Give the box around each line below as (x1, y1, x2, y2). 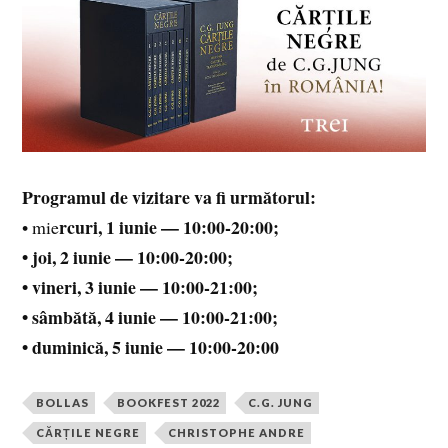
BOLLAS (36, 395, 90, 409)
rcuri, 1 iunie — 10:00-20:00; (59, 213, 280, 240)
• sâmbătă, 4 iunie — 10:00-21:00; (22, 303, 279, 330)
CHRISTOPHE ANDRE (168, 425, 306, 439)
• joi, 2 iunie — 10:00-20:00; (22, 243, 234, 270)
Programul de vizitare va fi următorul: (22, 183, 317, 210)
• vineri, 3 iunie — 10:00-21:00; (22, 273, 259, 300)
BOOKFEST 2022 (117, 395, 221, 409)
